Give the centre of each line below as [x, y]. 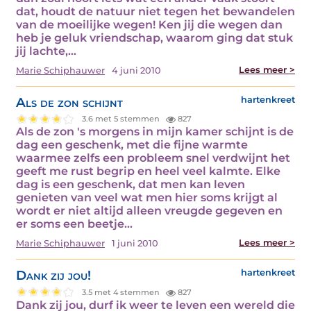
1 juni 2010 [135, 244]
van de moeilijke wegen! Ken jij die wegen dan [149, 24]
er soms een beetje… [74, 224]
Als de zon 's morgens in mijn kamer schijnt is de [155, 132]
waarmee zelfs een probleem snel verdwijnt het [153, 158]
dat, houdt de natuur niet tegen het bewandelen [155, 11]
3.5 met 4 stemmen [122, 292]
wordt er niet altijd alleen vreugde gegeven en [149, 211]
